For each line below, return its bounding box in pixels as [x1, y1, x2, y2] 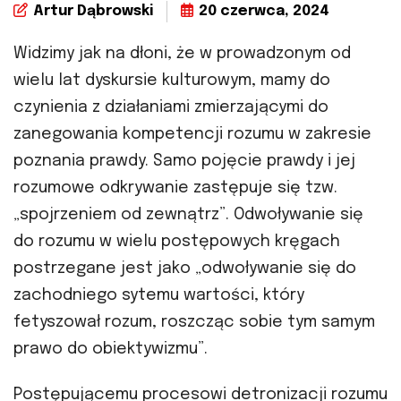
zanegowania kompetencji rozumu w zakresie [13, 126, 371, 143]
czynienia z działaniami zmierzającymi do [13, 99, 328, 116]
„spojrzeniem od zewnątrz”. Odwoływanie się [13, 207, 363, 224]
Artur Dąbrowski [33, 4, 153, 20]
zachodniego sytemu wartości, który [13, 287, 304, 304]
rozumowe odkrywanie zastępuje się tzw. [13, 180, 337, 197]
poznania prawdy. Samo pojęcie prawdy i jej [13, 153, 355, 170]
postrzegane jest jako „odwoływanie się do [13, 260, 356, 277]
